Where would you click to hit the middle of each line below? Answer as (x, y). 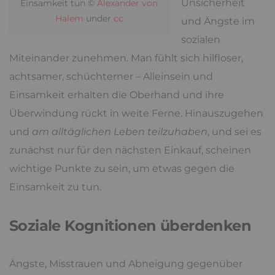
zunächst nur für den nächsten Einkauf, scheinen (130, 150)
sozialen (201, 40)
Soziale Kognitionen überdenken (130, 226)
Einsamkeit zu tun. (55, 187)
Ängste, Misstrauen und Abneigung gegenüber (126, 264)
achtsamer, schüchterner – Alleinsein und (111, 76)
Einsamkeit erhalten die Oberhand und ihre (117, 95)
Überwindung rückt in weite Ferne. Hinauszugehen (136, 113)
